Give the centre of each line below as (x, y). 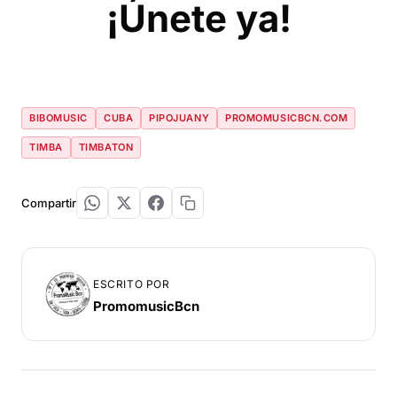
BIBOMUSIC (58, 118)
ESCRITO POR (132, 284)
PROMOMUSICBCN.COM (287, 118)
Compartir (49, 203)
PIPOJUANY (179, 118)
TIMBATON (106, 148)
